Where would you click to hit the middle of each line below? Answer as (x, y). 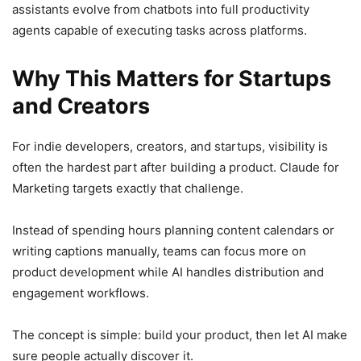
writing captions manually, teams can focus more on (159, 251)
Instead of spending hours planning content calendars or (173, 230)
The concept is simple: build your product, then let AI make (180, 334)
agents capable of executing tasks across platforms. (160, 30)
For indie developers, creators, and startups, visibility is (170, 146)
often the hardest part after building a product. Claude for (176, 167)
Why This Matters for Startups (172, 78)
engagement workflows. (81, 293)
